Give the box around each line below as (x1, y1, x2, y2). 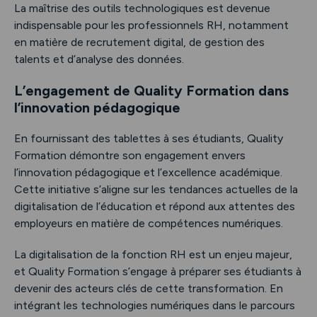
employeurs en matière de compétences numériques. (14, 216, 283, 230)
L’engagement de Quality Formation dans (14, 81, 289, 99)
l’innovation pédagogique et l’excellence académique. (14, 165, 282, 179)
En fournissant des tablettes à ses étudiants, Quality (14, 131, 283, 145)
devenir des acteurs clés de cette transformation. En (14, 281, 283, 295)
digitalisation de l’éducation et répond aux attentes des (14, 199, 295, 213)
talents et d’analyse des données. (14, 52, 184, 66)
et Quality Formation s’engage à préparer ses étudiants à (14, 264, 301, 278)
